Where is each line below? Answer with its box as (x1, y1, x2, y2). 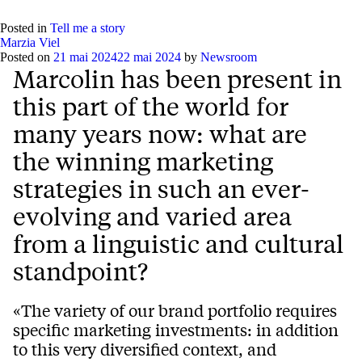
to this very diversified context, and (13, 338, 276, 360)
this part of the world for (13, 90, 288, 122)
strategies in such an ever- (13, 173, 309, 204)
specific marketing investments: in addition (13, 318, 339, 341)
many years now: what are (13, 118, 307, 149)
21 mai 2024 (53, 50, 117, 65)
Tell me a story (50, 21, 125, 36)
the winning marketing (13, 145, 273, 177)
